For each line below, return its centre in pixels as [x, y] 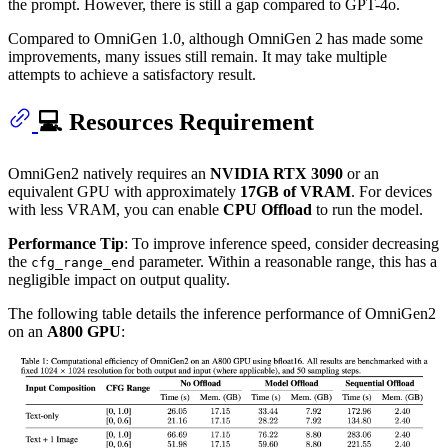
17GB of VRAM [295, 192]
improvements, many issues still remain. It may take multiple [197, 57]
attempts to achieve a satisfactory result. [132, 75]
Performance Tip [66, 244]
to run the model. [367, 210]
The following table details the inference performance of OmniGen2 [222, 314]
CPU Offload [267, 210]
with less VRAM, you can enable [115, 210]
